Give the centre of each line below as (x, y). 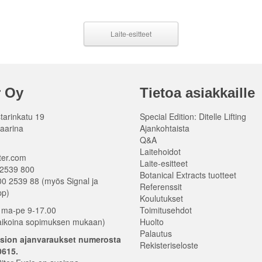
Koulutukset (161, 199)
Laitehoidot (160, 152)
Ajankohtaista (165, 128)
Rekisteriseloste (169, 245)
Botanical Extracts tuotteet (188, 175)
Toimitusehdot (166, 210)
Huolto (152, 222)
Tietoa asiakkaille (197, 93)
